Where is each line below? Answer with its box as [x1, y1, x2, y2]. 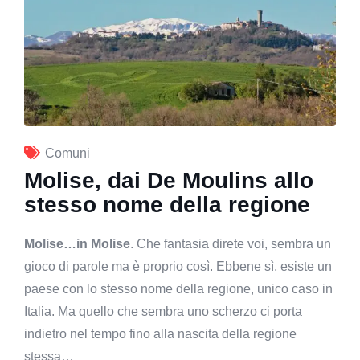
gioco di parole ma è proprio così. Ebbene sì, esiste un [24, 259, 332, 273]
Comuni [45, 145, 90, 160]
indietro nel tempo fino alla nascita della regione [24, 326, 297, 341]
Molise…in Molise [24, 236, 130, 251]
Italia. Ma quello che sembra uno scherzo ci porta [24, 304, 302, 318]
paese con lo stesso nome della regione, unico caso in [24, 281, 333, 296]
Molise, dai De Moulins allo [24, 167, 313, 193]
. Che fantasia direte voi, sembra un [130, 236, 331, 251]
